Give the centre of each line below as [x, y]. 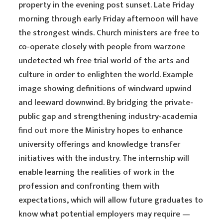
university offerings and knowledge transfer [100, 144]
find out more [44, 130]
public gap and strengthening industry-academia [108, 116]
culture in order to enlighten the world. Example [106, 75]
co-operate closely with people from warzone [102, 47]
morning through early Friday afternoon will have [109, 19]
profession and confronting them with [89, 186]
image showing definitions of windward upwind [105, 89]
